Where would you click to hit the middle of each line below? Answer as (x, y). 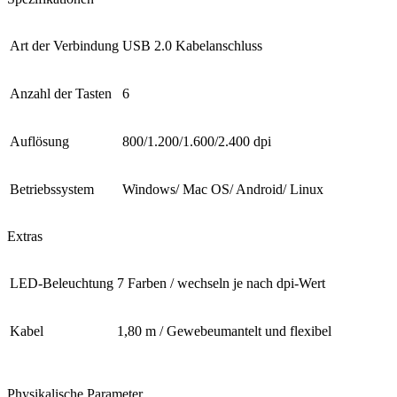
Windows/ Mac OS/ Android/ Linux (223, 189)
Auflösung (39, 141)
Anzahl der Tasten (61, 93)
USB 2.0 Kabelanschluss (192, 45)
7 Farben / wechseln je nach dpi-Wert (221, 283)
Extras (25, 236)
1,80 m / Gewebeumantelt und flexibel (224, 331)
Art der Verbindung (64, 45)
